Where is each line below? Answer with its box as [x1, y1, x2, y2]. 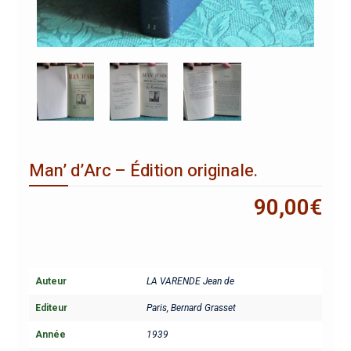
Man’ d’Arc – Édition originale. [28, 158, 258, 184]
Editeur [34, 302, 67, 314]
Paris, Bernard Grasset [146, 302, 236, 314]
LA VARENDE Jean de [146, 276, 234, 288]
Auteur [34, 276, 67, 288]
